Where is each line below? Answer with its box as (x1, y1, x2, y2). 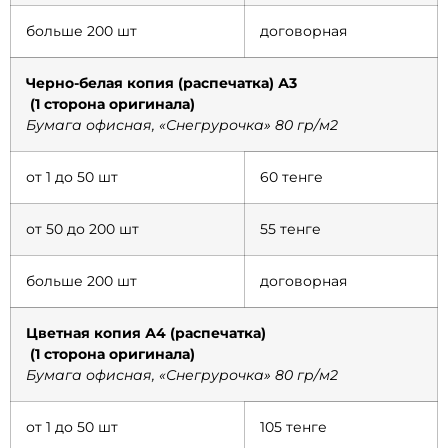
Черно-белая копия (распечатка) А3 (26, 74, 405, 93)
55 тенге (260, 220, 321, 239)
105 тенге (260, 418, 327, 437)
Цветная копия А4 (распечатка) (26, 324, 410, 343)
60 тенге (260, 168, 323, 187)
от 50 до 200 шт (26, 220, 139, 239)
